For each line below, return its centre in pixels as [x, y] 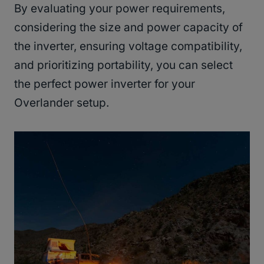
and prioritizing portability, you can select [123, 65]
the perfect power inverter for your [105, 84]
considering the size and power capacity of [128, 27]
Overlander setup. [62, 103]
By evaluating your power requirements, [120, 8]
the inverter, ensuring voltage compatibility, [128, 46]
